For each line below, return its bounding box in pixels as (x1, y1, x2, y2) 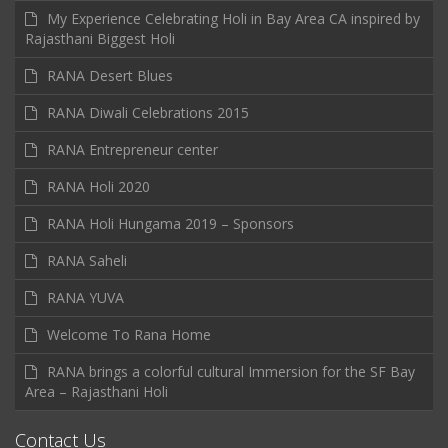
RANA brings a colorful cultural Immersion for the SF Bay (47, 361, 415, 381)
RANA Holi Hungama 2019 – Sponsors (47, 213, 294, 233)
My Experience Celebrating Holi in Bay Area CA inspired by (47, 8, 420, 28)
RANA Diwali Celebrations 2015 (47, 102, 249, 122)
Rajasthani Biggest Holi (25, 28, 175, 48)
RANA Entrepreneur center (47, 139, 218, 159)
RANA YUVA (47, 287, 124, 307)
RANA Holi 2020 (47, 176, 150, 196)
